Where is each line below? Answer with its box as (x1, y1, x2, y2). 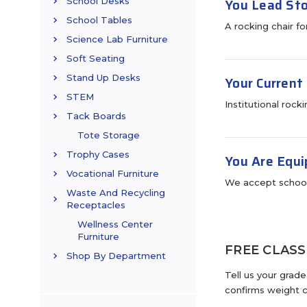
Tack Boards (66, 110, 126, 122)
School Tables (66, 14, 132, 26)
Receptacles (66, 199, 125, 211)
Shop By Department (66, 250, 166, 262)
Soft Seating (66, 53, 125, 64)
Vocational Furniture (66, 168, 159, 180)
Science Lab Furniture (66, 34, 168, 45)
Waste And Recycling (66, 187, 165, 199)
